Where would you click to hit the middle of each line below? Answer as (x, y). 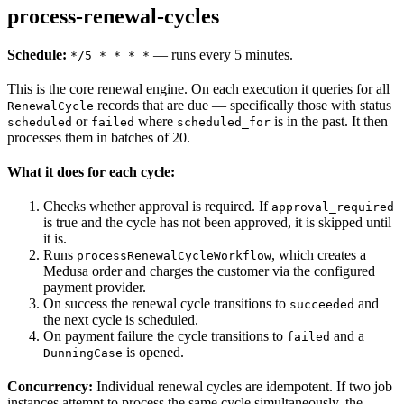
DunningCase (83, 353)
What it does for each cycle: (91, 171)
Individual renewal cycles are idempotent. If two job (243, 386)
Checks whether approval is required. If (157, 206)
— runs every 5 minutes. (221, 54)
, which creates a (319, 254)
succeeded (322, 304)
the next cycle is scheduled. (121, 319)
